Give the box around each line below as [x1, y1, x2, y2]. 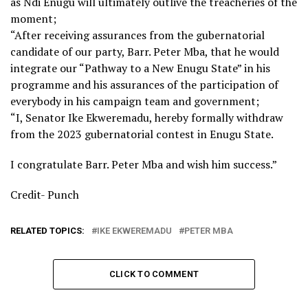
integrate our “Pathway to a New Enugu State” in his [10, 60, 270, 76]
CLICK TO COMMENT [109, 268, 199, 279]
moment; [10, 10, 56, 26]
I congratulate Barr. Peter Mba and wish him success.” [10, 156, 277, 172]
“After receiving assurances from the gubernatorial [10, 27, 265, 43]
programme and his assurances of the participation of [10, 76, 278, 92]
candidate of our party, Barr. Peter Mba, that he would [10, 43, 279, 59]
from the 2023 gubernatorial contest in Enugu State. [10, 126, 274, 142]
